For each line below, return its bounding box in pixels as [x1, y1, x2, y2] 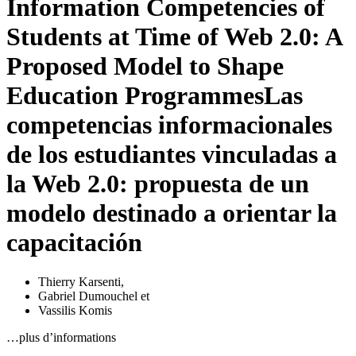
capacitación [6, 228, 142, 257]
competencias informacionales [6, 110, 332, 140]
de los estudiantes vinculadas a [6, 140, 337, 169]
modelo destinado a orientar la [6, 199, 337, 228]
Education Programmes [6, 81, 264, 110]
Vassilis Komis [38, 303, 112, 317]
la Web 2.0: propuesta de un [6, 169, 309, 199]
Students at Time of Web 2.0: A [6, 22, 342, 52]
